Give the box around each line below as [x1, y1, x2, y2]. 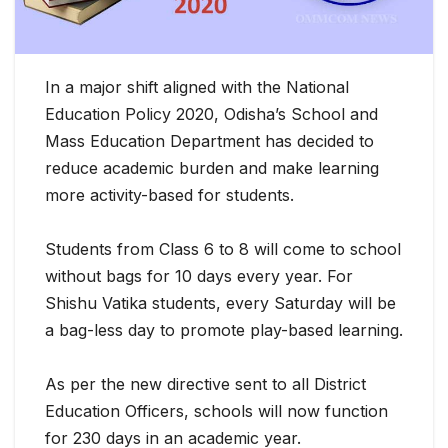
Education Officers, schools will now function [45, 400, 388, 421]
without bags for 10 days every [45, 265, 280, 286]
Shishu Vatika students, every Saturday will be [45, 292, 396, 313]
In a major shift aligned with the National [45, 76, 349, 97]
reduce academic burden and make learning [45, 157, 379, 178]
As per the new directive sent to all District [45, 373, 366, 394]
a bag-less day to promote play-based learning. [45, 319, 403, 340]
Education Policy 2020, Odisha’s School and [45, 103, 378, 124]
